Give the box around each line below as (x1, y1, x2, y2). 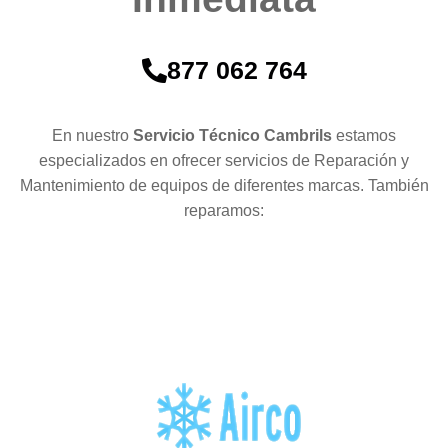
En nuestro (52, 126, 133, 144)
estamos (336, 126, 396, 144)
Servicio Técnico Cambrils (133, 126, 336, 144)
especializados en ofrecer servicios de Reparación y (39, 151, 409, 169)
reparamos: (184, 201, 264, 219)
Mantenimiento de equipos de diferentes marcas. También (19, 176, 429, 194)
